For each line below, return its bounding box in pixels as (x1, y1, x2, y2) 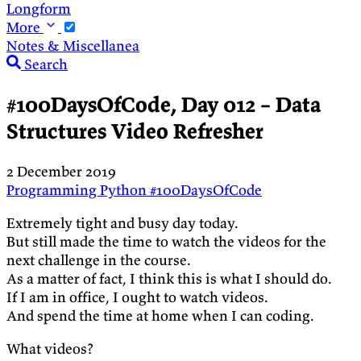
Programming (6, 180, 100, 200)
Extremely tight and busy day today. (6, 214, 239, 233)
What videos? (6, 339, 93, 359)
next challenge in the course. (6, 251, 191, 270)
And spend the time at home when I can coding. (6, 306, 314, 326)
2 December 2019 (6, 162, 116, 181)
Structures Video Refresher (6, 118, 263, 145)
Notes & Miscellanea (6, 35, 139, 55)
